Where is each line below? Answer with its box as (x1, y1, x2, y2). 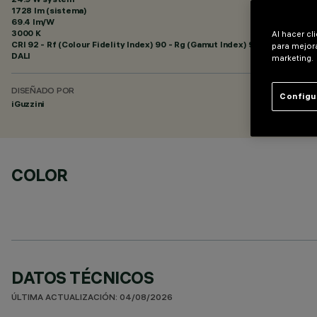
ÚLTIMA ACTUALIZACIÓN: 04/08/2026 (11, 294, 173, 303)
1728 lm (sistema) (11, 5, 87, 16)
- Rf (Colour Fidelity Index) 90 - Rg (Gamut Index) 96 (38, 39, 260, 50)
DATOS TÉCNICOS (11, 267, 154, 288)
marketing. (272, 53, 313, 63)
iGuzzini (11, 98, 45, 109)
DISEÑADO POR (11, 87, 75, 96)
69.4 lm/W (11, 16, 54, 27)
